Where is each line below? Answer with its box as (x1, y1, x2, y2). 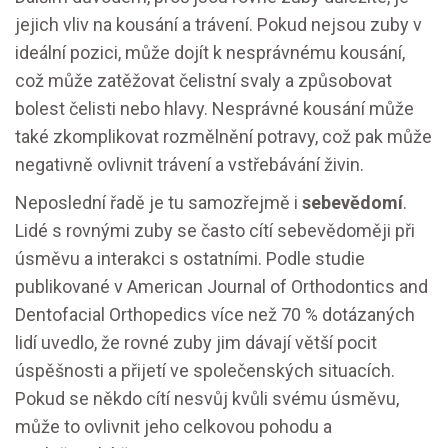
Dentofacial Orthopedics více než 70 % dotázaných (15, 304, 415, 325)
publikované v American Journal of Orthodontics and (15, 276, 428, 297)
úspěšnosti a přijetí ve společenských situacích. (15, 360, 395, 381)
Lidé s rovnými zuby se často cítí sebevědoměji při (15, 220, 415, 241)
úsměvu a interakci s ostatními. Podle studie (15, 248, 365, 269)
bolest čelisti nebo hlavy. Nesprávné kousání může (15, 98, 414, 119)
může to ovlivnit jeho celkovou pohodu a (15, 416, 332, 437)
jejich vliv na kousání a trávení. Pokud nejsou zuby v (15, 14, 422, 35)
